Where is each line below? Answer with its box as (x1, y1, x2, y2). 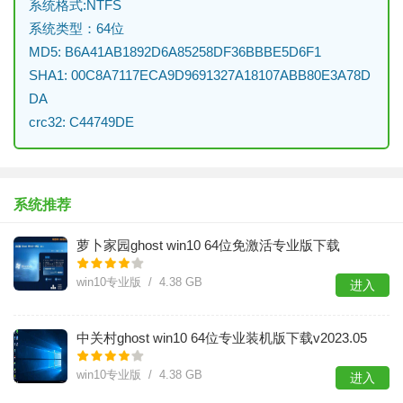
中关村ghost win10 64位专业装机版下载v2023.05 (76, 329, 367, 345)
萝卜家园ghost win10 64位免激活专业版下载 (76, 237, 340, 253)
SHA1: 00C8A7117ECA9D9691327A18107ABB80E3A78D (29, 67, 371, 83)
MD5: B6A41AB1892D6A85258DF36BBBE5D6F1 (29, 43, 321, 59)
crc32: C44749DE (29, 113, 134, 130)
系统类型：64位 (29, 20, 124, 36)
